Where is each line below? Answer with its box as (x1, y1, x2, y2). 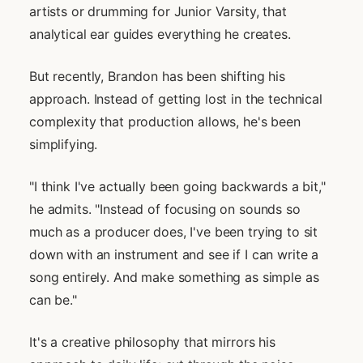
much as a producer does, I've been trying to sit (29, 223, 318, 240)
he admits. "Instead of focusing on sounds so (29, 200, 301, 217)
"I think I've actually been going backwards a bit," (29, 177, 326, 194)
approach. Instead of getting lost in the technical (29, 90, 322, 107)
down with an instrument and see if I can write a (29, 246, 319, 263)
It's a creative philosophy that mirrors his (29, 333, 275, 350)
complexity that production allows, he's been (29, 113, 301, 130)
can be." (29, 291, 77, 308)
